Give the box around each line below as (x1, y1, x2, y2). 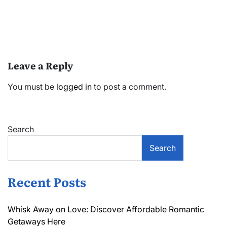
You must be (8, 82, 56, 92)
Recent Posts (8, 173, 86, 191)
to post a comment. (92, 82, 166, 92)
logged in (56, 82, 92, 92)
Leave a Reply (8, 58, 73, 73)
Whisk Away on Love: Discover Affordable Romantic (8, 204, 204, 215)
